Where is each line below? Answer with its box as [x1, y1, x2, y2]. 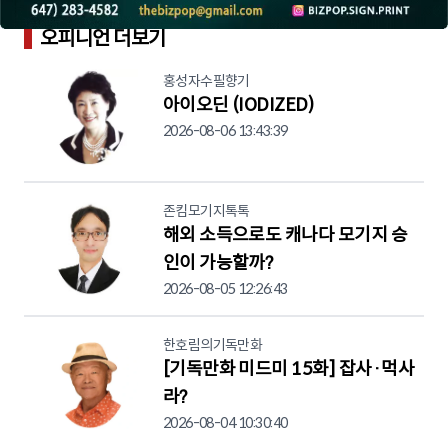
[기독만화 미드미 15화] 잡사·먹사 [162, 357, 415, 380]
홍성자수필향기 [162, 71, 250, 90]
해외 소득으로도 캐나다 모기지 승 [162, 223, 408, 246]
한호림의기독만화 [162, 335, 263, 354]
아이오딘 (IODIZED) [162, 93, 314, 116]
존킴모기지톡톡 [162, 201, 250, 220]
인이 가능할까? [162, 251, 273, 274]
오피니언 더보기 [40, 25, 166, 51]
